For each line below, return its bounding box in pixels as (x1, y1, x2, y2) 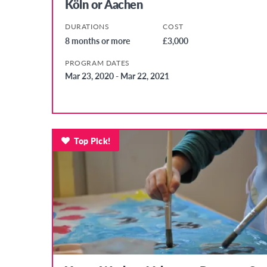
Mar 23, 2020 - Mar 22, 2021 (65, 69, 169, 82)
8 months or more (65, 34, 130, 46)
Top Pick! (74, 134, 111, 147)
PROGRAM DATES (65, 57, 130, 68)
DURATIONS (65, 21, 110, 32)
